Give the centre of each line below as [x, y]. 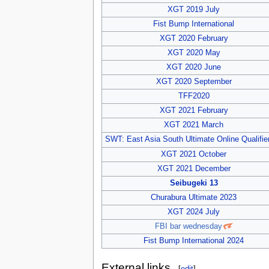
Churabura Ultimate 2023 [194, 198]
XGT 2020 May [194, 53]
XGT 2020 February [194, 39]
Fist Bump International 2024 [194, 241]
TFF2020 [194, 96]
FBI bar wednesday [188, 227]
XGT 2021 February [194, 111]
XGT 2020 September [194, 82]
